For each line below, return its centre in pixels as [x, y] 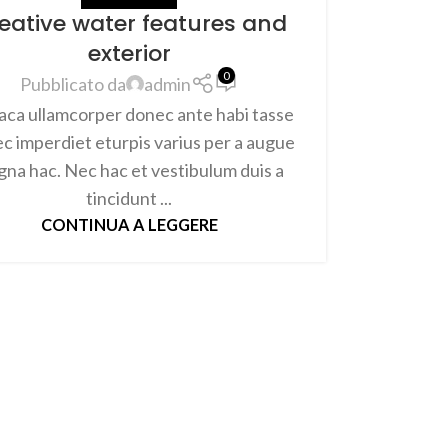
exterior [129, 53]
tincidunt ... [129, 197]
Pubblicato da [72, 84]
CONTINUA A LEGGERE [129, 224]
